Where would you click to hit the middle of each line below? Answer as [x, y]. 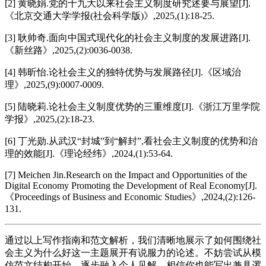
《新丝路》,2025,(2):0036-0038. [69, 50]
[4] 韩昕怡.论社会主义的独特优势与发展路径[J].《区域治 [123, 72]
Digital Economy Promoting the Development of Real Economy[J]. [131, 185]
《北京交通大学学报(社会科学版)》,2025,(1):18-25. [110, 15]
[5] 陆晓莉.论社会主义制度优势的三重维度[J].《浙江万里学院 [132, 106]
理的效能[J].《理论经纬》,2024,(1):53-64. [89, 153]
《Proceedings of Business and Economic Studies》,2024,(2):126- [130, 197]
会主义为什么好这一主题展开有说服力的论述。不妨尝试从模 [133, 252]
